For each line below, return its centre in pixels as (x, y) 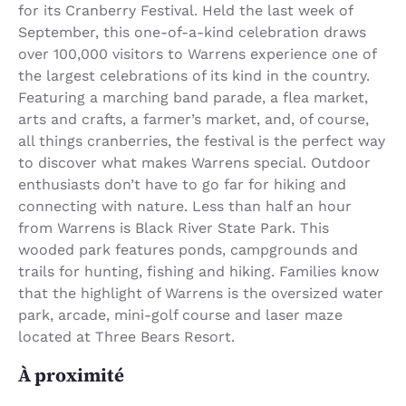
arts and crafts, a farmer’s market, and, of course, (193, 119)
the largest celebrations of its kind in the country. (194, 75)
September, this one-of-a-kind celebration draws (192, 32)
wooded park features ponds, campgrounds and (188, 249)
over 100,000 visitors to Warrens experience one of (197, 53)
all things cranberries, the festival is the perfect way (202, 140)
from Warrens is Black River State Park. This (174, 227)
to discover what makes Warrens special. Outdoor (194, 162)
